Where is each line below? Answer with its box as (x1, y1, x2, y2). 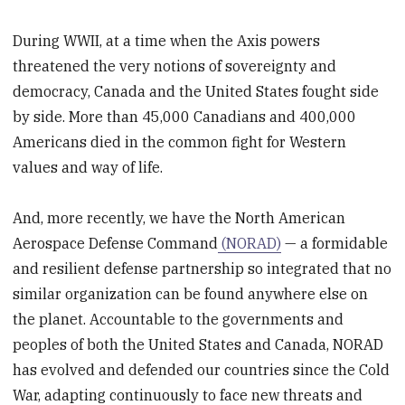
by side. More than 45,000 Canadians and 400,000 (13, 107, 357, 126)
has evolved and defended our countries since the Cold (13, 361, 391, 380)
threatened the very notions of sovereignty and (13, 56, 337, 75)
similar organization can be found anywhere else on (13, 285, 369, 304)
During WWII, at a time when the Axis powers (13, 31, 321, 50)
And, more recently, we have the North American (13, 209, 346, 228)
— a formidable (281, 234, 389, 253)
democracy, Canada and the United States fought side (13, 81, 380, 100)
